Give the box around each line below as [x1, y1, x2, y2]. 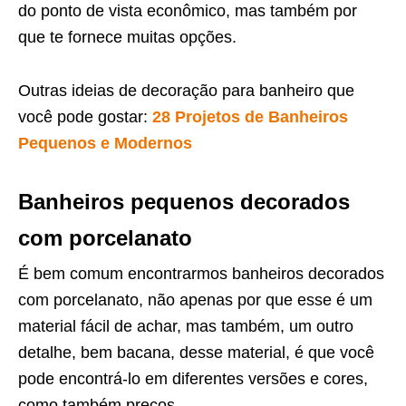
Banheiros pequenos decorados [18, 189, 350, 214]
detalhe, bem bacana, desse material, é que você [18, 343, 374, 362]
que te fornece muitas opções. [18, 28, 237, 46]
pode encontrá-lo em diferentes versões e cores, [18, 370, 368, 388]
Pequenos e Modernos [18, 134, 192, 152]
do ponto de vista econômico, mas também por [18, 2, 357, 20]
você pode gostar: [18, 108, 152, 126]
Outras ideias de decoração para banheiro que [18, 82, 354, 100]
